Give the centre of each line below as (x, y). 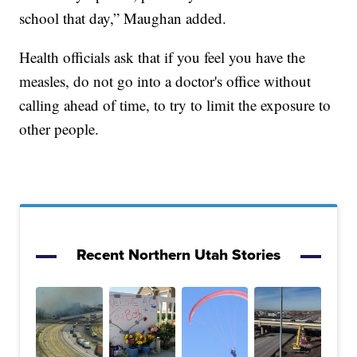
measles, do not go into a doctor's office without (165, 81)
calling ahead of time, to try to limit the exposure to (175, 105)
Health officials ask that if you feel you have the (163, 57)
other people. (59, 129)
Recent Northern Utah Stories (178, 255)
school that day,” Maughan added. (123, 18)
